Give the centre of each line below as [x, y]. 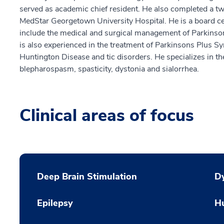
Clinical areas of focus [107, 115]
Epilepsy [55, 203]
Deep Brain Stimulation [87, 176]
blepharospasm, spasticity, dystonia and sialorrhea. [109, 69]
